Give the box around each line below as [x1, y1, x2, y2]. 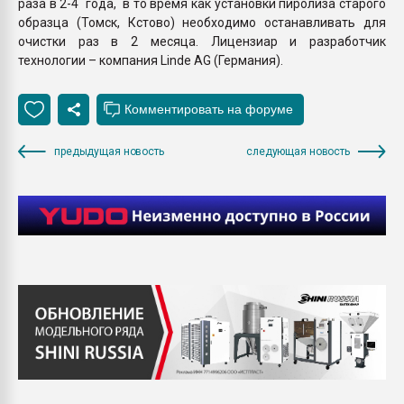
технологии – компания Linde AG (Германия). [18, 52, 283, 68]
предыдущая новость [54, 144, 164, 158]
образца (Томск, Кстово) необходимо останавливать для [18, 14, 386, 30]
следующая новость [246, 144, 350, 158]
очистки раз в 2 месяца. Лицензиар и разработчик [18, 33, 386, 49]
